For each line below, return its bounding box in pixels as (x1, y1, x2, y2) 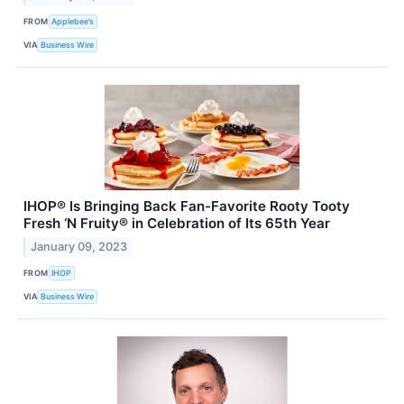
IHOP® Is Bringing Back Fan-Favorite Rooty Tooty (23, 197, 350, 215)
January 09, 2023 (31, 239, 128, 253)
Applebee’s (51, 16, 95, 27)
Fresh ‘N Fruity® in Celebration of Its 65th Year (23, 214, 330, 232)
